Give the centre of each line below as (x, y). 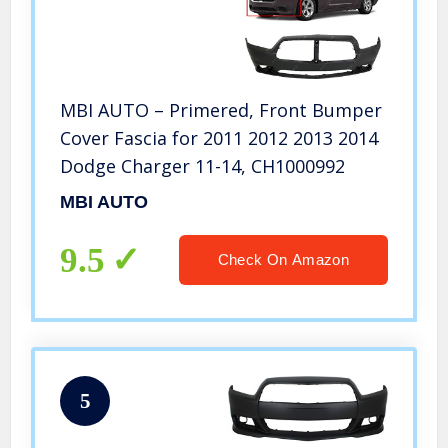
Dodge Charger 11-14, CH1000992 (203, 165)
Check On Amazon (283, 259)
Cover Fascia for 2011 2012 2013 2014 (219, 137)
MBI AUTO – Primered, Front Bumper (221, 109)
